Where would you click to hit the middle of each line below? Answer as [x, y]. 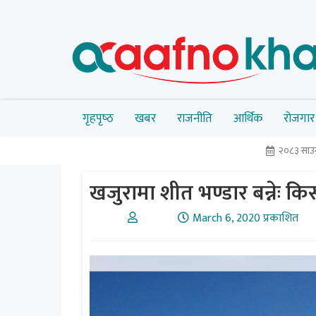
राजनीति [195, 118]
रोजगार [299, 118]
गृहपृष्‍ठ [98, 118]
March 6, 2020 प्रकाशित [245, 218]
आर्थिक [248, 118]
